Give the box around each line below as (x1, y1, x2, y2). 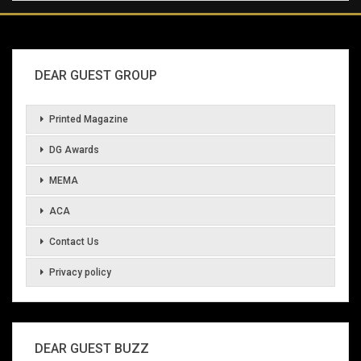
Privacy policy (49, 266, 111, 278)
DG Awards (49, 143, 99, 156)
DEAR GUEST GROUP (35, 67, 157, 83)
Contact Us (49, 235, 99, 247)
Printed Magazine (49, 113, 128, 125)
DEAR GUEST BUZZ (35, 340, 149, 356)
